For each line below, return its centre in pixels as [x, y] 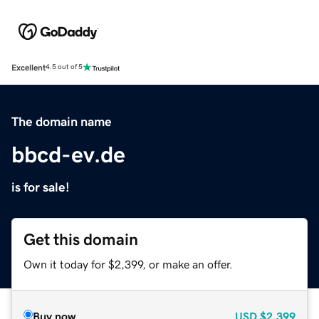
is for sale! [41, 187]
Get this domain [81, 239]
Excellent [28, 67]
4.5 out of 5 [64, 67]
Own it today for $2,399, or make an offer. [128, 264]
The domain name [62, 121]
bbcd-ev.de [68, 154]
